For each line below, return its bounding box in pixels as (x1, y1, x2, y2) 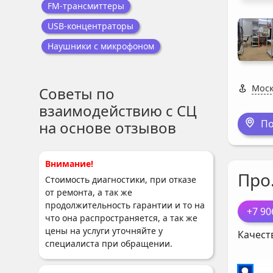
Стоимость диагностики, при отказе (45, 174, 196, 185)
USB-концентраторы (48, 20, 133, 32)
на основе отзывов (39, 118, 176, 138)
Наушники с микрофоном (48, 40, 154, 52)
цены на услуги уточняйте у (45, 225, 163, 236)
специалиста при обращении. (45, 238, 172, 249)
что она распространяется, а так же (45, 212, 197, 224)
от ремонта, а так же (45, 186, 132, 198)
